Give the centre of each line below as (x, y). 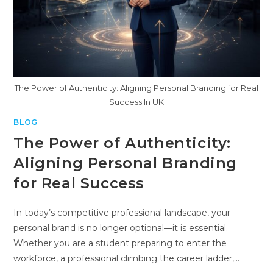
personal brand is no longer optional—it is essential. (121, 228)
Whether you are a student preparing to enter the (120, 243)
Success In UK (136, 101)
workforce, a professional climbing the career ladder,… (127, 258)
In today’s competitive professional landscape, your (122, 212)
